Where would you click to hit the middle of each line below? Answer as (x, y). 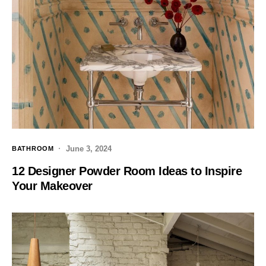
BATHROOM (33, 149)
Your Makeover (52, 186)
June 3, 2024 (88, 148)
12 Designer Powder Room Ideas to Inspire (127, 171)
